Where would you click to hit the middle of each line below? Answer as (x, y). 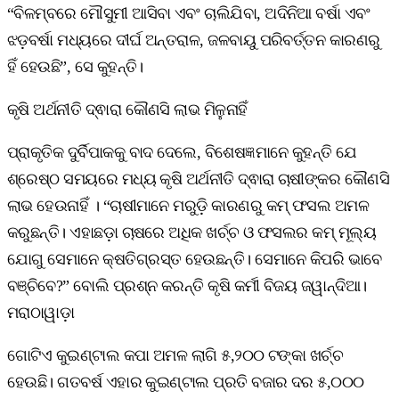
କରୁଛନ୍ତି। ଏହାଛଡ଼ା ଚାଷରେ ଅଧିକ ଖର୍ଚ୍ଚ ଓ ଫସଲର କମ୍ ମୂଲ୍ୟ (192, 232)
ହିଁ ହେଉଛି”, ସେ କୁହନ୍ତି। (75, 66)
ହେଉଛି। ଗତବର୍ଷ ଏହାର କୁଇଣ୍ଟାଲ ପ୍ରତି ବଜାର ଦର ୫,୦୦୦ (186, 382)
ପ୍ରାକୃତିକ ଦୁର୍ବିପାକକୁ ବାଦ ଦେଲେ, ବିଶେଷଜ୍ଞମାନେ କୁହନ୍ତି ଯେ (182, 152)
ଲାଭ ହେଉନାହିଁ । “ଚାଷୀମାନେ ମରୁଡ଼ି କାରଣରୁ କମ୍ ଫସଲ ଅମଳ (188, 205)
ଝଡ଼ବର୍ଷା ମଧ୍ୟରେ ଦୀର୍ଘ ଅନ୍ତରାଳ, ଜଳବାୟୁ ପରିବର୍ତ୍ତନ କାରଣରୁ (194, 40)
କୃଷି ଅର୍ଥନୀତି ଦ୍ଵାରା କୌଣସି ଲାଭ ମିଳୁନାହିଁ (127, 109)
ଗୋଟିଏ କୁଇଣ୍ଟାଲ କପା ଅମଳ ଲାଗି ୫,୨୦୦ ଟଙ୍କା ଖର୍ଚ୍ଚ (175, 355)
